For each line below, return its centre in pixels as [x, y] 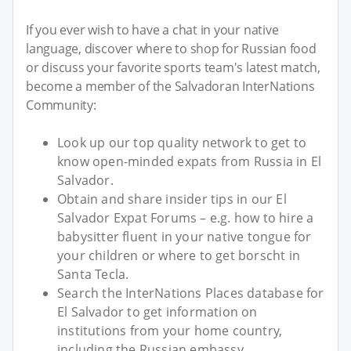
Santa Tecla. [93, 275]
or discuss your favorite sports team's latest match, [174, 68]
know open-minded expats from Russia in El [190, 162]
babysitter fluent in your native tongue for [185, 237]
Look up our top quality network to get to [182, 143]
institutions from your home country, [170, 331]
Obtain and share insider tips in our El [172, 199]
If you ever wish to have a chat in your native [152, 30]
